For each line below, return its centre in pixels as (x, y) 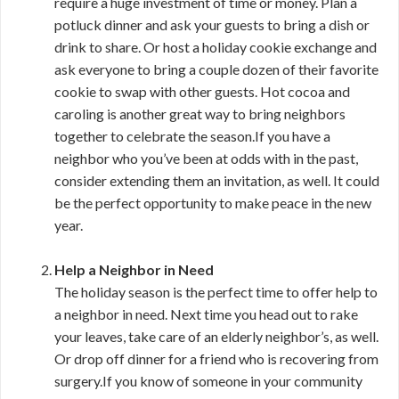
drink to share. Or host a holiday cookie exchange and (216, 47)
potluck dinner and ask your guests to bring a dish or (212, 24)
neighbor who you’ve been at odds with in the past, (206, 158)
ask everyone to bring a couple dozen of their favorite (216, 69)
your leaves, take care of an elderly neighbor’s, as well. (216, 336)
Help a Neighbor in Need (134, 269)
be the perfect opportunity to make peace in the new (213, 203)
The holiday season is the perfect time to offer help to (216, 292)
